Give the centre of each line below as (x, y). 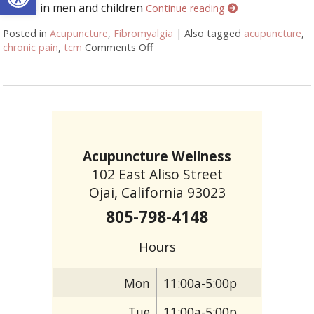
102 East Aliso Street (157, 174)
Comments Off (120, 47)
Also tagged (214, 33)
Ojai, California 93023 (157, 192)
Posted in (27, 33)
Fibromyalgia (144, 33)
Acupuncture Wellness (157, 156)
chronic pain (31, 47)
